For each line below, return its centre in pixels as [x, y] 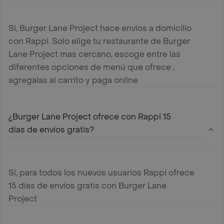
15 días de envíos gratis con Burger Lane [87, 185]
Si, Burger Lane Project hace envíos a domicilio [100, 28]
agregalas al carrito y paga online [73, 80]
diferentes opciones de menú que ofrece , [91, 67]
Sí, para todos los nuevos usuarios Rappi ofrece [101, 172]
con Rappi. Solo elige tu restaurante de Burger [99, 41]
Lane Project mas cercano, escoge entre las [94, 54]
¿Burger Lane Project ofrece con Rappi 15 [90, 116]
